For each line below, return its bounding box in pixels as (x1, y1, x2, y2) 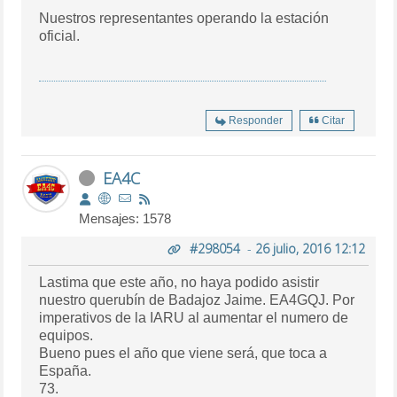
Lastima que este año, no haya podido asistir (39, 274, 320, 290)
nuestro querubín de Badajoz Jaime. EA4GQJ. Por (39, 292, 355, 307)
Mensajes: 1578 (79, 210, 172, 226)
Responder (228, 113, 283, 127)
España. (39, 362, 92, 378)
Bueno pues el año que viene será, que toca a (39, 345, 262, 361)
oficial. (39, 27, 81, 43)
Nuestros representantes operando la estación (39, 10, 330, 26)
